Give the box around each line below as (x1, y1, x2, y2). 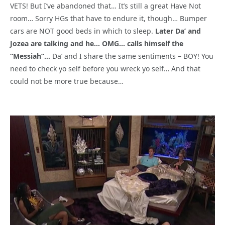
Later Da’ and (155, 26, 201, 36)
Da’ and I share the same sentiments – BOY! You (50, 51, 213, 61)
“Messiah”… (10, 51, 50, 61)
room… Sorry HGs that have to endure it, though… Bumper (10, 14, 207, 24)
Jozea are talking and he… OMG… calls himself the (10, 39, 183, 49)
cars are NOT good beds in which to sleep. (10, 26, 155, 36)
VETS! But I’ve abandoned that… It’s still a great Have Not (10, 1, 201, 11)
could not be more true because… (10, 76, 124, 86)
